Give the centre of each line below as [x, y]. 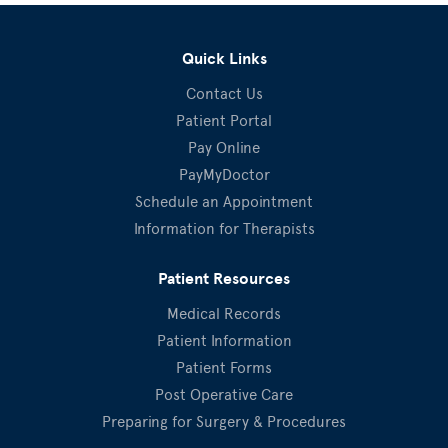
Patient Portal [224, 120]
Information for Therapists [224, 228]
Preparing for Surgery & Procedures [224, 421]
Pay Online [224, 147]
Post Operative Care [224, 394]
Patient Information [224, 340]
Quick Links [224, 58]
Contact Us [224, 93]
